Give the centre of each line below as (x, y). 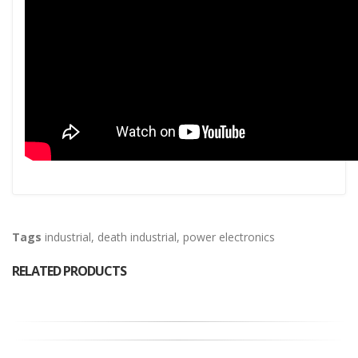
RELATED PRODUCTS (69, 271)
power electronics (229, 237)
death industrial (137, 237)
